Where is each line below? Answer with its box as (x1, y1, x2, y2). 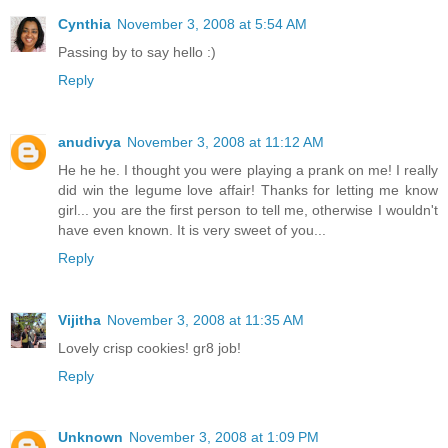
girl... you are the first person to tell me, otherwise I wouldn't (58, 201, 438, 218)
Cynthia (58, 15, 111, 32)
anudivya (58, 133, 121, 150)
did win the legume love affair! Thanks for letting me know (58, 181, 438, 198)
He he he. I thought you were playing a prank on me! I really (58, 161, 438, 178)
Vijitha (58, 311, 101, 328)
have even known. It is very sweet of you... (58, 221, 326, 238)
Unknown (58, 429, 123, 446)
